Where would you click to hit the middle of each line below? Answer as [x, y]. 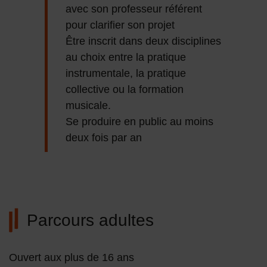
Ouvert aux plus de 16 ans [73, 258]
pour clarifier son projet [122, 25]
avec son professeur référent [134, 9]
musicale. [88, 106]
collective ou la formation [125, 90]
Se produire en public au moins [139, 122]
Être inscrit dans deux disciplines [143, 41]
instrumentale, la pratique [126, 74]
